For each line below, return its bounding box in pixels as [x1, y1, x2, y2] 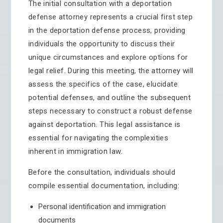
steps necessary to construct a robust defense [28, 107, 193, 115]
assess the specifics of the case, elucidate [28, 80, 178, 89]
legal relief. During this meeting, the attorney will [28, 66, 194, 75]
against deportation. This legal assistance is [28, 120, 181, 129]
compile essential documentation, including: [28, 181, 179, 190]
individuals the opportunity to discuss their [28, 39, 175, 48]
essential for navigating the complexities [28, 133, 169, 142]
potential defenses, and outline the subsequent [28, 93, 191, 102]
